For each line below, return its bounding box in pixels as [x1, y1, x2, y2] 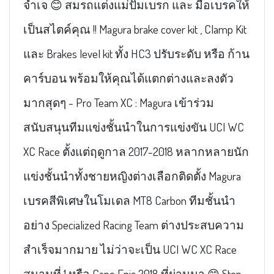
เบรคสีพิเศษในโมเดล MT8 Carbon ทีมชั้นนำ [23, 193, 235, 209]
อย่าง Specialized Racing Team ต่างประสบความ [23, 217, 244, 233]
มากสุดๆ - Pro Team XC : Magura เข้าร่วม [23, 95, 214, 111]
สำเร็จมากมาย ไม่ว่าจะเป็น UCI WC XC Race [23, 242, 237, 257]
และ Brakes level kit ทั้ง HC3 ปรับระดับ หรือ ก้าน [23, 46, 250, 62]
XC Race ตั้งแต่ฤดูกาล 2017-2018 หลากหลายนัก [23, 144, 249, 160]
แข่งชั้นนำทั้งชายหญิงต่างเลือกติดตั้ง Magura [23, 168, 241, 184]
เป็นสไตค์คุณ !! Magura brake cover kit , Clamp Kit [23, 21, 246, 37]
